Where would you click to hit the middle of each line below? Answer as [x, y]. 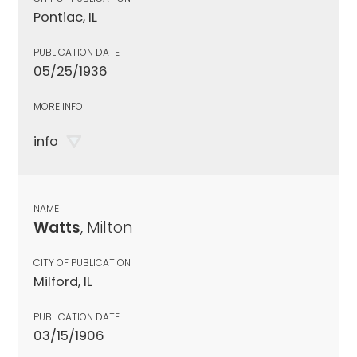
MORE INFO [58, 106]
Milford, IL [63, 281]
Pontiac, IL [65, 17]
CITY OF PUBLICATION [82, 262]
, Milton [107, 227]
